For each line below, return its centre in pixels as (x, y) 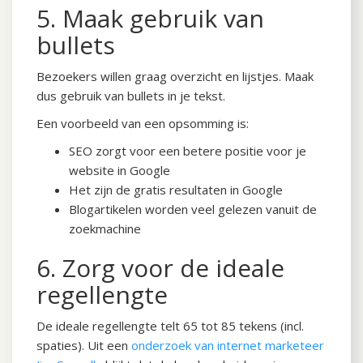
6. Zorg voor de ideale (160, 268)
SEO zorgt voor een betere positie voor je (188, 151)
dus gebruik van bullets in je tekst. (131, 96)
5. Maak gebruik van (150, 19)
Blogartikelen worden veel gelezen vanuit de (193, 209)
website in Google (120, 171)
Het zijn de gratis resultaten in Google (176, 190)
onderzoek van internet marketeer (228, 346)
